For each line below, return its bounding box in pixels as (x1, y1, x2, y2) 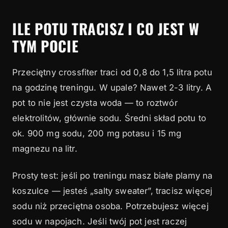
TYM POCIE (12, 35, 79, 56)
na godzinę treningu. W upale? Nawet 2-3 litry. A (12, 82, 212, 93)
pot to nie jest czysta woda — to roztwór (12, 97, 178, 108)
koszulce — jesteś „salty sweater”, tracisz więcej (12, 186, 213, 196)
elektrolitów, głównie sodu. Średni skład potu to (12, 112, 207, 123)
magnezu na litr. (12, 143, 77, 154)
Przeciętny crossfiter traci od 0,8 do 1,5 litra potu (12, 67, 212, 77)
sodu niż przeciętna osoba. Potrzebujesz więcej (12, 201, 209, 212)
